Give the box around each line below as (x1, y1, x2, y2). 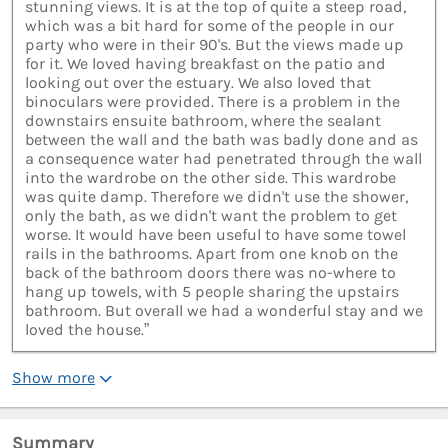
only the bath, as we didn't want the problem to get (25, 206, 397, 226)
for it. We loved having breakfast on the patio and (25, 54, 386, 74)
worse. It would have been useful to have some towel (25, 225, 406, 245)
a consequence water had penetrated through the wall (25, 149, 422, 169)
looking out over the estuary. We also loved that (25, 73, 371, 93)
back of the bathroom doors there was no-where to (25, 263, 396, 283)
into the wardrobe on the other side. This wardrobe (25, 168, 396, 188)
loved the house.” (25, 320, 149, 340)
